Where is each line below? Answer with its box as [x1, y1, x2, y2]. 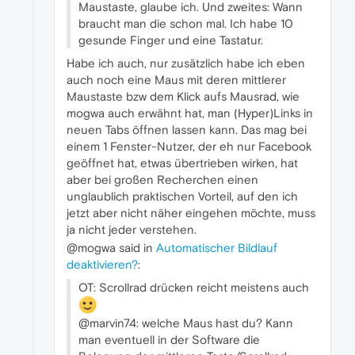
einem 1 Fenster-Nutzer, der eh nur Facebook [67, 139, 311, 153]
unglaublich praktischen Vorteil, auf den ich [67, 189, 298, 203]
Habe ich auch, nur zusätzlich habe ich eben [67, 55, 305, 70]
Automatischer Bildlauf [156, 240, 277, 254]
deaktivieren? [67, 257, 138, 271]
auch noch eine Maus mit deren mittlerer [67, 72, 286, 86]
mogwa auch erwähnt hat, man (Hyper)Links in [67, 105, 313, 120]
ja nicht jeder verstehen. [67, 222, 197, 236]
